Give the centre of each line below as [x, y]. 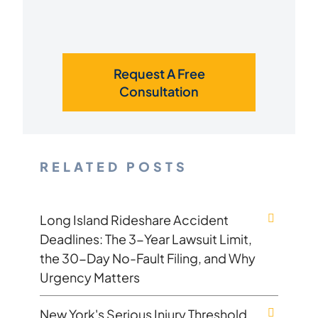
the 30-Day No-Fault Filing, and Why [148, 258]
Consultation [159, 91]
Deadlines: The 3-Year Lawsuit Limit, [146, 238]
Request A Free [159, 73]
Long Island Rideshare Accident [134, 219]
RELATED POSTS [114, 166]
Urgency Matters [90, 277]
